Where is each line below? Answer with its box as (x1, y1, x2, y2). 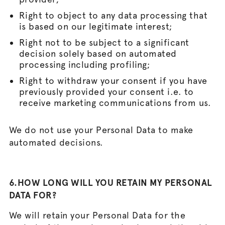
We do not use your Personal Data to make (9, 125, 193, 135)
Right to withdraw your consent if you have (19, 75, 207, 86)
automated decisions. (9, 137, 103, 148)
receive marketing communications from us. (19, 97, 211, 108)
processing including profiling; (19, 59, 151, 70)
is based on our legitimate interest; (19, 21, 173, 32)
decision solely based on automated (19, 48, 177, 59)
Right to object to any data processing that (19, 10, 208, 21)
